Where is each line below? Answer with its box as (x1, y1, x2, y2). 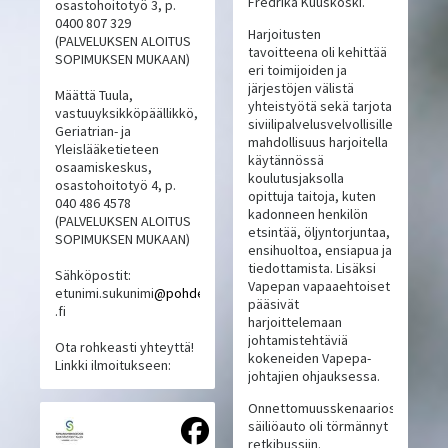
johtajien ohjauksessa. (247, 367, 380, 386)
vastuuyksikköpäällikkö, (55, 104, 199, 123)
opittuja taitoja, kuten (247, 187, 376, 206)
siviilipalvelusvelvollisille (247, 115, 393, 134)
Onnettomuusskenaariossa (247, 399, 410, 418)
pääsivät (247, 295, 299, 314)
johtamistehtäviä (247, 331, 348, 350)
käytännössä (247, 151, 324, 170)
